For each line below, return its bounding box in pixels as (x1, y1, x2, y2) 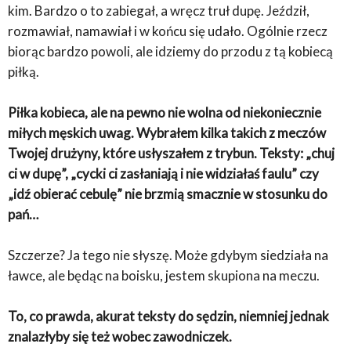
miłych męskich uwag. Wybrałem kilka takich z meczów (8, 125, 326, 142)
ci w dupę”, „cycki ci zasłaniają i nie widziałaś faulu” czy (8, 165, 319, 183)
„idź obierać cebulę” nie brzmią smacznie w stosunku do (8, 186, 327, 203)
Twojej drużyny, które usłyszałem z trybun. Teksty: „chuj (8, 145, 335, 162)
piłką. (8, 63, 39, 81)
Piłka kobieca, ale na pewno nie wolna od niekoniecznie (8, 104, 321, 121)
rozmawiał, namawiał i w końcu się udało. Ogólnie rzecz (8, 23, 327, 40)
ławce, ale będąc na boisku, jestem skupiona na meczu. (8, 267, 320, 284)
